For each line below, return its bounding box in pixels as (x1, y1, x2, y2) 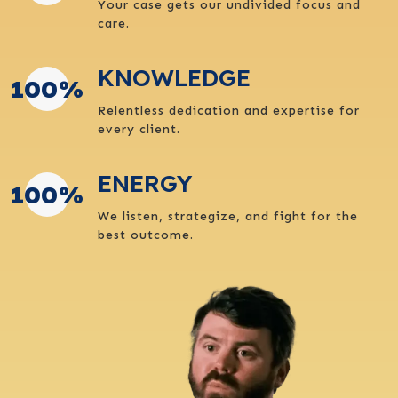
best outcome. (98, 227, 194, 243)
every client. (98, 122, 180, 138)
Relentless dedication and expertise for (98, 103, 360, 119)
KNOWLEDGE (98, 63, 251, 93)
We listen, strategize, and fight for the (98, 209, 358, 225)
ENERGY (98, 169, 192, 199)
